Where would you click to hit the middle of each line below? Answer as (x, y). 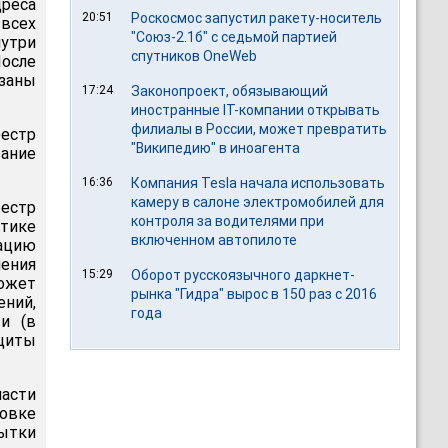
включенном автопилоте (214, 240)
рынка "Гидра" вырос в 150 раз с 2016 (254, 294)
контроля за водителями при (228, 221)
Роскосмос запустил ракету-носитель (257, 18)
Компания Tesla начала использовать (258, 183)
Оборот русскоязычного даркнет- (243, 275)
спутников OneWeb (194, 56)
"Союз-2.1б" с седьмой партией (234, 37)
